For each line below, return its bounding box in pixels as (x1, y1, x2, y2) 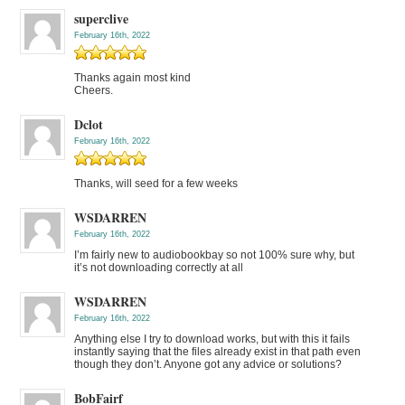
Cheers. (74, 83, 114, 97)
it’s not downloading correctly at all (74, 260, 244, 274)
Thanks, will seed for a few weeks (74, 176, 239, 190)
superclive (74, 8, 129, 28)
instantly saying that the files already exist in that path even (74, 344, 362, 358)
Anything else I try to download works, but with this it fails (74, 332, 351, 345)
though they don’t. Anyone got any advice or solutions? (74, 357, 343, 371)
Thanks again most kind (74, 71, 192, 84)
